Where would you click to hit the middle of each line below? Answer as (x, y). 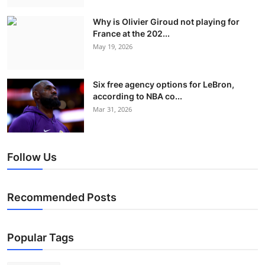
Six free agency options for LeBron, (164, 85)
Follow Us (32, 157)
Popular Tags (41, 238)
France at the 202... (131, 34)
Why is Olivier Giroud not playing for (166, 22)
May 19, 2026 (113, 47)
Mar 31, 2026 (112, 109)
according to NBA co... (138, 96)
